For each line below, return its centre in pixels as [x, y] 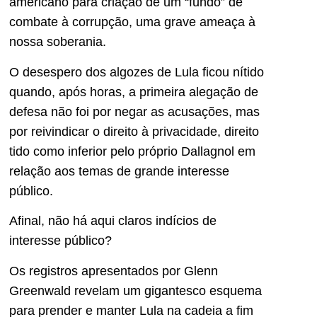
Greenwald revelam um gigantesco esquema [136, 290]
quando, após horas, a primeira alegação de [134, 92]
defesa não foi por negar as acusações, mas [134, 111]
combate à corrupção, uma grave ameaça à [132, 22]
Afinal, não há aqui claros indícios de [113, 221]
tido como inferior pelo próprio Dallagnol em [132, 151]
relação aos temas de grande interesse [119, 171]
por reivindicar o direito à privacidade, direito [134, 131]
